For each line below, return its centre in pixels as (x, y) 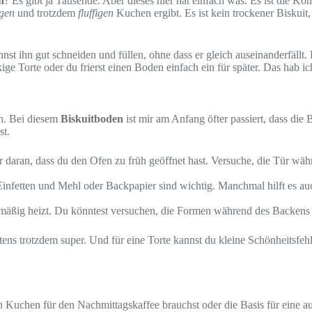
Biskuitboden (92, 119)
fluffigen (96, 13)
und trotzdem (46, 13)
